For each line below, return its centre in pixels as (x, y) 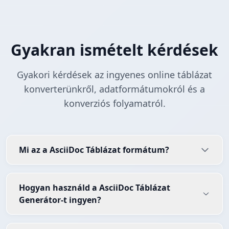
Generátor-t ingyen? (60, 200)
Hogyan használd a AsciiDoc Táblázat (95, 188)
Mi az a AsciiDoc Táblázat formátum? (94, 150)
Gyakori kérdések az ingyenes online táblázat (114, 75)
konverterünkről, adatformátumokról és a (114, 89)
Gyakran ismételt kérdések (114, 50)
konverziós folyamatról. (114, 104)
